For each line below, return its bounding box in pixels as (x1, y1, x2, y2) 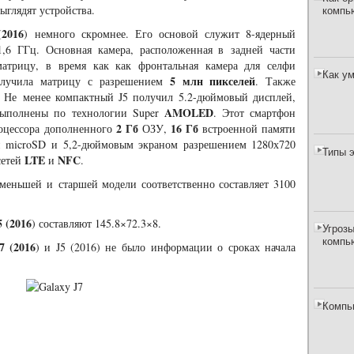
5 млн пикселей (169, 73, 256, 89)
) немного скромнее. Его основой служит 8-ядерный (24, 26, 296, 41)
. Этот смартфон (213, 105, 296, 120)
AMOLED (164, 104, 213, 121)
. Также (255, 73, 296, 88)
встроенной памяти (198, 121, 296, 136)
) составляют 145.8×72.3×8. (32, 216, 161, 231)
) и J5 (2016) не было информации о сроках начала (35, 239, 296, 254)
